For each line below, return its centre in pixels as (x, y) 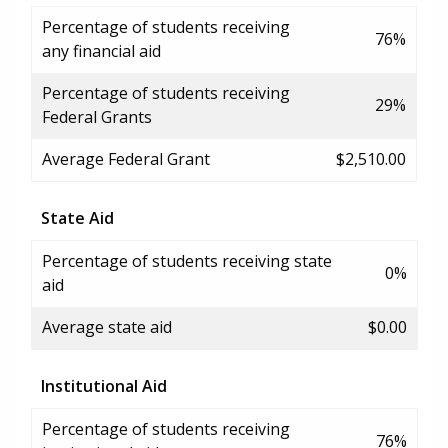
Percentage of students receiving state (187, 260)
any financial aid (101, 50)
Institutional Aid (104, 385)
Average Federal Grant (126, 158)
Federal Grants (97, 116)
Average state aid (107, 326)
